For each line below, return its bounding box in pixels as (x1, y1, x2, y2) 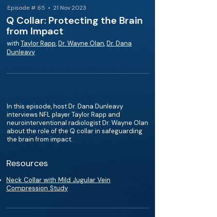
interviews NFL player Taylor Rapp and (7, 110, 120, 119)
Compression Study (6, 184, 68, 192)
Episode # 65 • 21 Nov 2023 (7, 4, 86, 12)
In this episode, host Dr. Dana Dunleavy (7, 102, 123, 110)
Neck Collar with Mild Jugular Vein (6, 176, 110, 184)
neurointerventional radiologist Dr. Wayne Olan (7, 119, 148, 127)
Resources (6, 157, 48, 169)
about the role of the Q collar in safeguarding (7, 127, 142, 135)
